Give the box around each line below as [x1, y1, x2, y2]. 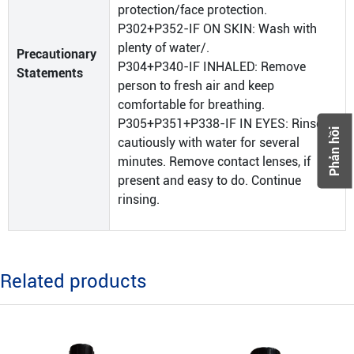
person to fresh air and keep [118, 78, 274, 93]
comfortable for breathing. [118, 97, 265, 112]
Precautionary [17, 47, 96, 62]
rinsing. [118, 192, 160, 207]
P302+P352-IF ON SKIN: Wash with [118, 21, 317, 36]
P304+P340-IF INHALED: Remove [118, 59, 306, 74]
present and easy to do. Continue [118, 173, 301, 188]
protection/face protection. [118, 2, 267, 17]
